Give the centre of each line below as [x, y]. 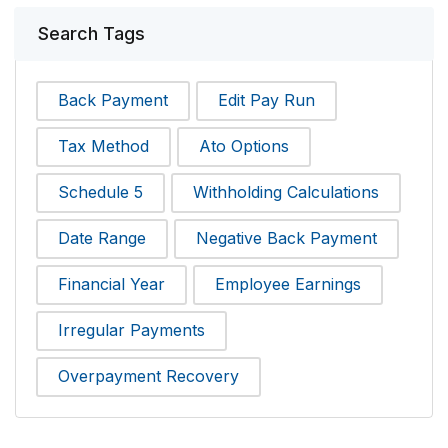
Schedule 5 [100, 192]
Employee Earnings [288, 284]
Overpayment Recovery [148, 376]
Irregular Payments [131, 330]
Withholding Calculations [286, 192]
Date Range [102, 238]
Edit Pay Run [266, 100]
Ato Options [244, 146]
